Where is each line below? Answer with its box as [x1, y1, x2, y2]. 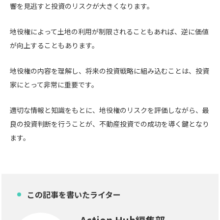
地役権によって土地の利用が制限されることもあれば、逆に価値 [10, 27, 209, 36]
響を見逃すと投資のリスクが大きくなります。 [10, 1, 154, 11]
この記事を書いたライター [27, 189, 121, 200]
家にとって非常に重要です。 [10, 80, 98, 89]
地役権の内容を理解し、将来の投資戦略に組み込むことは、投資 [10, 66, 209, 76]
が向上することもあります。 [10, 40, 99, 50]
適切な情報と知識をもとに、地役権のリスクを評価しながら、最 [10, 105, 209, 115]
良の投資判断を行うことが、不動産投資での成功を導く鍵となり [10, 119, 209, 129]
